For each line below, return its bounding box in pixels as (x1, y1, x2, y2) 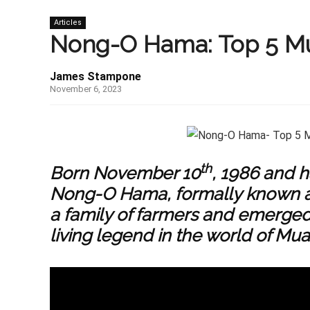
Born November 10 (50, 163, 200, 184)
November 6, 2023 (50, 84, 122, 95)
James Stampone (50, 70, 141, 84)
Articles (54, 18, 82, 28)
